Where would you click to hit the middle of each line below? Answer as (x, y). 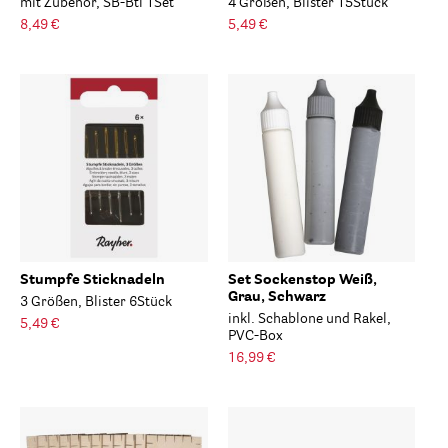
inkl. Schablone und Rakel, (309, 318)
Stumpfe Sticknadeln (92, 279)
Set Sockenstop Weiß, (302, 279)
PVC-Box (255, 335)
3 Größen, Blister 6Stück (96, 301)
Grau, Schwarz (276, 296)
